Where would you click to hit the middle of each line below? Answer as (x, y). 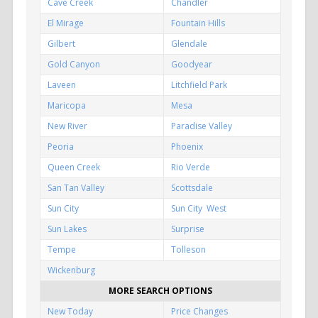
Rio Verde (191, 168)
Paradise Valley (202, 126)
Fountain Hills (198, 23)
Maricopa (67, 106)
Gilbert (61, 44)
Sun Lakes (67, 229)
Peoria (61, 147)
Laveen (62, 85)
